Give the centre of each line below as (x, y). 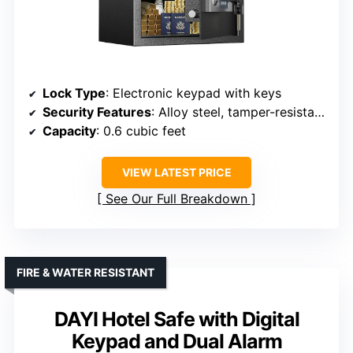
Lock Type (74, 93)
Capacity (69, 131)
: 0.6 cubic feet (141, 131)
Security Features (97, 112)
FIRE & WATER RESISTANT (85, 273)
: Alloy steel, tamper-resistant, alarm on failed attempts (233, 112)
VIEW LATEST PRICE (176, 173)
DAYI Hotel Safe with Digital (176, 320)
